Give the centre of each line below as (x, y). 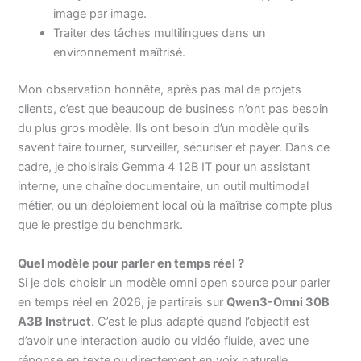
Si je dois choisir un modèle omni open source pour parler (174, 282)
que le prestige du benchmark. (101, 225)
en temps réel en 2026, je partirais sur (122, 302)
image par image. (100, 14)
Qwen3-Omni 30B (278, 302)
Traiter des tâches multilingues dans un (160, 33)
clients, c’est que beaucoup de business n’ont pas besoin (174, 109)
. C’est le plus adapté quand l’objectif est (201, 321)
